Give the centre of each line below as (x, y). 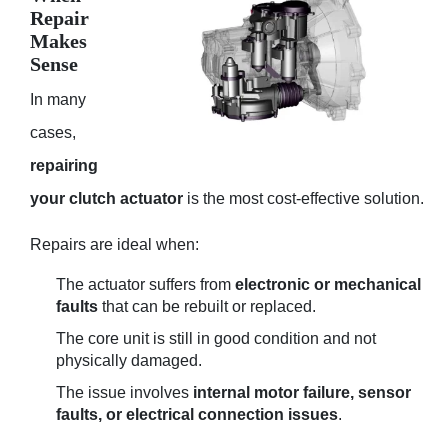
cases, (53, 132)
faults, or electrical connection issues (197, 414)
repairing (64, 165)
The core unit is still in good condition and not (216, 338)
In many (58, 99)
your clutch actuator (106, 198)
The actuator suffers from (145, 284)
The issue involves (124, 392)
